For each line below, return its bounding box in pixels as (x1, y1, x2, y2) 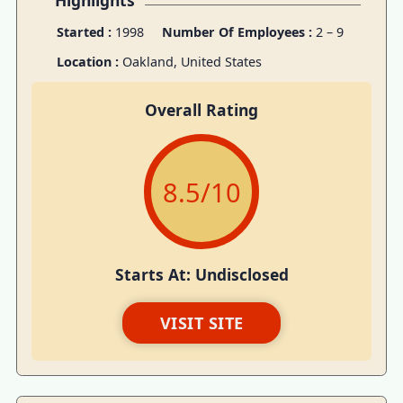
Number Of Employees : (161, 23, 316, 41)
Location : (56, 53, 122, 71)
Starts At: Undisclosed (114, 263, 289, 285)
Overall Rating (145, 98, 258, 121)
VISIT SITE (159, 312, 244, 335)
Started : (56, 23, 112, 41)
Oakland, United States (121, 53, 262, 71)
